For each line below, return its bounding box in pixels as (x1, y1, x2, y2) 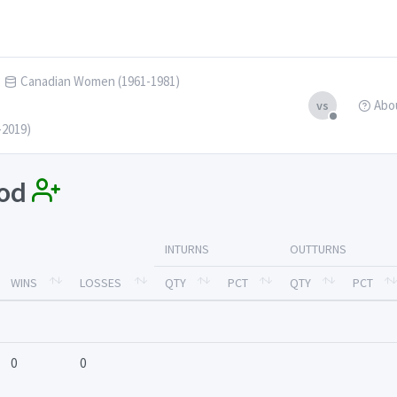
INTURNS (165, 241, 209, 258)
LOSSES (80, 275, 121, 292)
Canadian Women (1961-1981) (20, 73, 180, 90)
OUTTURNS (290, 241, 346, 258)
